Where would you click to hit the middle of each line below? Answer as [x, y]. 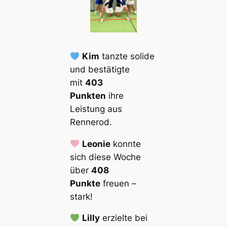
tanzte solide [127, 56]
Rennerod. [91, 122]
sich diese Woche [105, 157]
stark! [81, 196]
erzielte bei [124, 218]
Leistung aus [96, 109]
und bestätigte [100, 69]
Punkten [88, 96]
